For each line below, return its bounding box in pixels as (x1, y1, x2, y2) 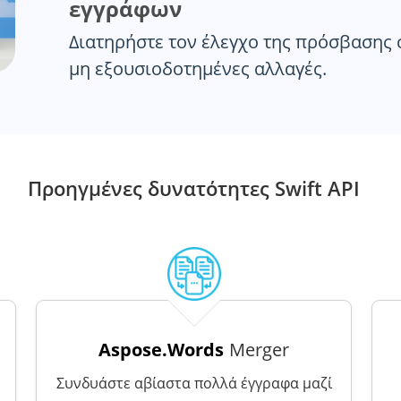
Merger (229, 337, 289, 362)
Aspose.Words (98, 337, 224, 362)
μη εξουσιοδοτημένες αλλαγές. (69, 56, 327, 81)
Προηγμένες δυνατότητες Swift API (28, 175, 360, 201)
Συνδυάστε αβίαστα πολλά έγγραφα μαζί (55, 373, 332, 393)
